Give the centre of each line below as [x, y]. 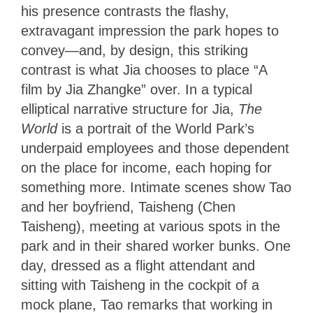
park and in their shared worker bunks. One [156, 246]
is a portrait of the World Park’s [158, 128]
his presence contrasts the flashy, [125, 11]
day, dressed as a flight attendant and [138, 265]
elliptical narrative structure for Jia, [130, 109]
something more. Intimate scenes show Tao [156, 187]
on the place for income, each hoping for [146, 167]
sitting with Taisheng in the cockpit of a [140, 285]
